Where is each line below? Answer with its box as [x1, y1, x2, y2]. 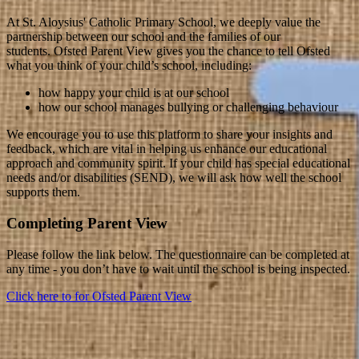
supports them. [6, 185, 80, 200]
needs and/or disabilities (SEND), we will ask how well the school [6, 171, 341, 185]
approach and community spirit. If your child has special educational [6, 156, 350, 171]
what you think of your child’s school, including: [6, 58, 252, 73]
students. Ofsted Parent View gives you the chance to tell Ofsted [6, 44, 330, 58]
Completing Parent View [6, 214, 167, 232]
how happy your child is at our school [38, 86, 229, 100]
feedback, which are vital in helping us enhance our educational [6, 142, 327, 156]
